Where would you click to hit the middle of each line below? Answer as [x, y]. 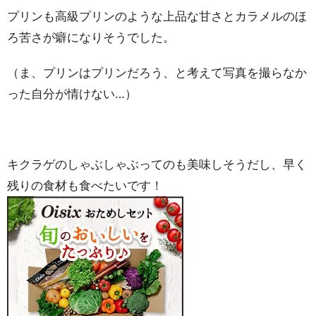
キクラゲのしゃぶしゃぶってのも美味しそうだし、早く [157, 164]
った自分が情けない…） [72, 94]
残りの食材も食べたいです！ [85, 186]
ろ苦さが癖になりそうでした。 [91, 37]
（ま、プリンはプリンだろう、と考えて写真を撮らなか [157, 73]
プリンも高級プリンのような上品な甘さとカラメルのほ [157, 16]
